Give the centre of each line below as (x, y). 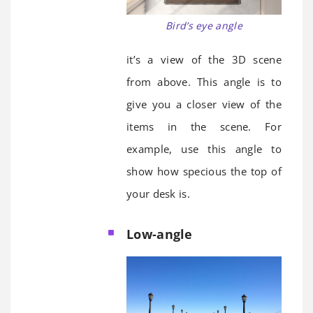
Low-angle (160, 234)
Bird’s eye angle (204, 25)
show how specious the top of (204, 171)
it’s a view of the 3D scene (204, 59)
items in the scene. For (204, 126)
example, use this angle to (204, 148)
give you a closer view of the (204, 104)
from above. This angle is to (204, 81)
